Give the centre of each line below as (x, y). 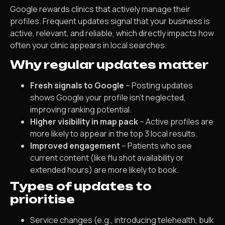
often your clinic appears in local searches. (88, 45)
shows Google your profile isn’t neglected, (108, 97)
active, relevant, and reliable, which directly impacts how (112, 33)
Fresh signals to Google (77, 85)
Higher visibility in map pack (84, 121)
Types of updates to (81, 186)
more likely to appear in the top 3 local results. (114, 133)
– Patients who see (156, 145)
